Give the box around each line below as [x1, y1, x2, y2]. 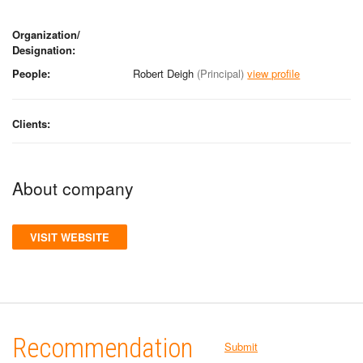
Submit [224, 338, 258, 354]
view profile [247, 65, 301, 81]
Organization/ [12, 26, 80, 42]
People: [12, 65, 50, 81]
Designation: [12, 41, 75, 58]
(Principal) [197, 65, 245, 81]
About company [12, 175, 134, 200]
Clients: [12, 115, 50, 131]
